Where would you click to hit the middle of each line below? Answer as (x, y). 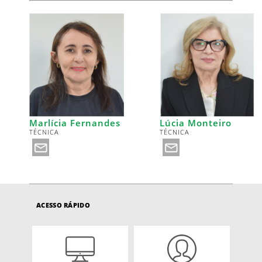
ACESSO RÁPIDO (63, 205)
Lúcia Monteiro (196, 123)
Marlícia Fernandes (75, 123)
